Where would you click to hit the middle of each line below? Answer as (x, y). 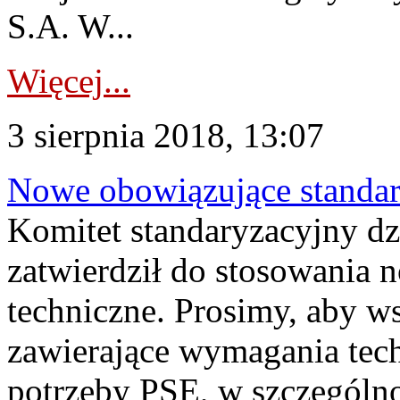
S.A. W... (71, 26)
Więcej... (69, 81)
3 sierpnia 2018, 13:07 (166, 135)
